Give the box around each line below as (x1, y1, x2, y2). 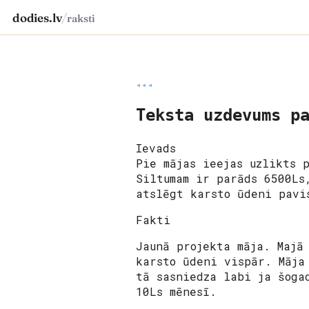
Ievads (136, 140, 176, 155)
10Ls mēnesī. (136, 283, 217, 299)
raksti (67, 11, 96, 25)
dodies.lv (12, 10, 62, 25)
